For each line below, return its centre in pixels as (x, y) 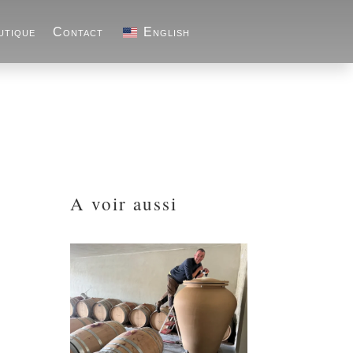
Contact (78, 32)
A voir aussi (124, 203)
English (167, 32)
